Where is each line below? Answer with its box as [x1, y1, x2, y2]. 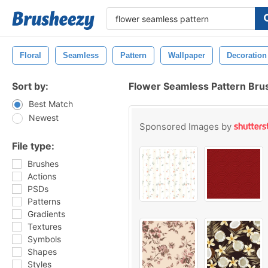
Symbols [28, 234, 61, 244]
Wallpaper [168, 51, 205, 60]
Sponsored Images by [139, 121, 234, 132]
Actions [28, 171, 56, 181]
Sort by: [12, 80, 48, 92]
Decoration [227, 51, 267, 60]
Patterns [28, 196, 60, 206]
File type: [12, 140, 54, 152]
